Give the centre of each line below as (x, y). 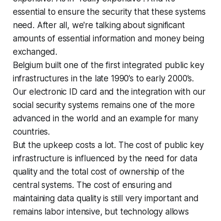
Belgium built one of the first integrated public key (108, 65)
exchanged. (35, 52)
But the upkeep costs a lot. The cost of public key (108, 145)
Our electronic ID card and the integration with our (109, 92)
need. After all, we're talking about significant (99, 25)
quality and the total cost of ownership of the (98, 171)
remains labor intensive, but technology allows (101, 211)
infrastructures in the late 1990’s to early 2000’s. (103, 78)
